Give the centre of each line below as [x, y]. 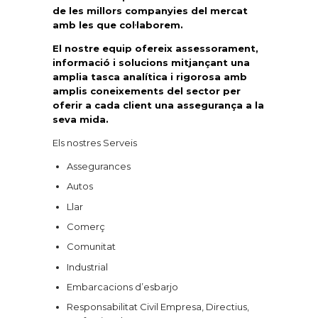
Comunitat [91, 247]
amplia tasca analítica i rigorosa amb [150, 77]
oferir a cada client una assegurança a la [158, 105]
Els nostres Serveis [95, 143]
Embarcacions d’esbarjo [122, 287]
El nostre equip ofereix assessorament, [155, 49]
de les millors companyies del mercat [150, 11]
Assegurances [98, 166]
